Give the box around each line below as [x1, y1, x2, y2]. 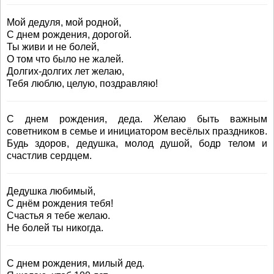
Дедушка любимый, [7, 186, 95, 196]
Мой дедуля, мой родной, [7, 17, 121, 28]
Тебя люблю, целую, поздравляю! [7, 78, 158, 89]
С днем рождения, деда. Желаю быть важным [7, 114, 267, 124]
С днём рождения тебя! [7, 198, 113, 209]
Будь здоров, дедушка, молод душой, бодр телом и [7, 138, 267, 149]
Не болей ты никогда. [7, 223, 103, 233]
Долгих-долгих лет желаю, [7, 66, 124, 76]
